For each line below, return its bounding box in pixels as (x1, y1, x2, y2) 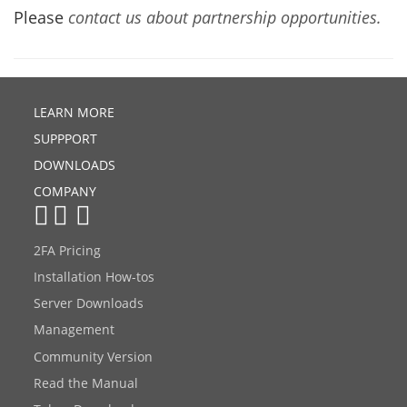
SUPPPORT (34, 129, 98, 147)
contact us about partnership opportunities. (68, 6, 382, 29)
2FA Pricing (34, 241, 102, 259)
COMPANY (34, 182, 97, 200)
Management (34, 320, 115, 338)
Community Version (34, 347, 154, 365)
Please (14, 6, 68, 29)
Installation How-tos (34, 267, 155, 285)
